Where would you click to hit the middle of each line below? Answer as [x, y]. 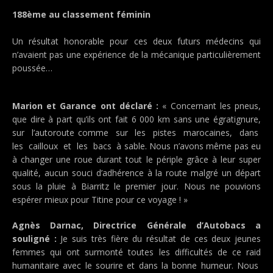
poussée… [32, 68]
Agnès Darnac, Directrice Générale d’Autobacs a [136, 225]
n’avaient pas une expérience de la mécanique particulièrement [136, 55]
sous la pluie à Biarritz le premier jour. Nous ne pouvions [136, 186]
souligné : [34, 239]
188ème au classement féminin [81, 14]
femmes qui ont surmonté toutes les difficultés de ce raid [136, 252]
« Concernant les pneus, [210, 106]
